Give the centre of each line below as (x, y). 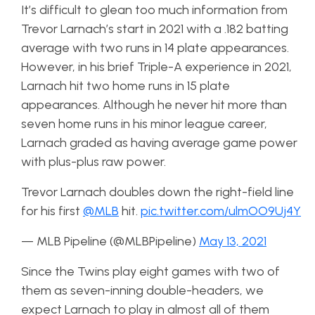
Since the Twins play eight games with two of (150, 271)
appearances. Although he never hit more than (154, 104)
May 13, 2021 (233, 241)
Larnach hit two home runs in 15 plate (126, 85)
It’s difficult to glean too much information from (154, 9)
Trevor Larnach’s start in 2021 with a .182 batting (155, 28)
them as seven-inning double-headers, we (142, 290)
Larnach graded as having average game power (159, 142)
